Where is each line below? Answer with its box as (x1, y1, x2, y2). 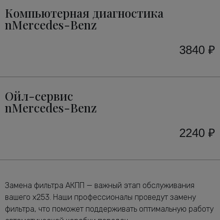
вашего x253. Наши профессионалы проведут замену (5, 192, 196, 202)
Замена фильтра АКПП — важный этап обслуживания (5, 180, 194, 190)
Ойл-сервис (5, 87, 73, 104)
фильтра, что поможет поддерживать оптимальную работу (5, 204, 214, 214)
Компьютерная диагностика (5, 4, 164, 21)
